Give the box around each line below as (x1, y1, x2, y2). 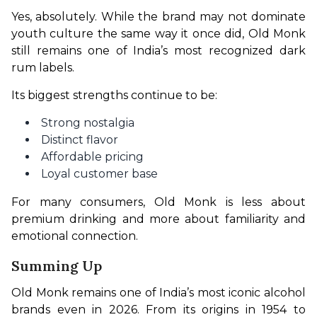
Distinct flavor (41, 133, 118, 147)
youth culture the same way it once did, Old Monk (11, 27, 306, 41)
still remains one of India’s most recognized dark (11, 44, 306, 58)
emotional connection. (11, 229, 138, 243)
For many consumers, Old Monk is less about (11, 195, 306, 209)
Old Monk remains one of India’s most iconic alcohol (11, 286, 306, 300)
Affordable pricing (41, 150, 144, 164)
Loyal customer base (41, 167, 158, 181)
